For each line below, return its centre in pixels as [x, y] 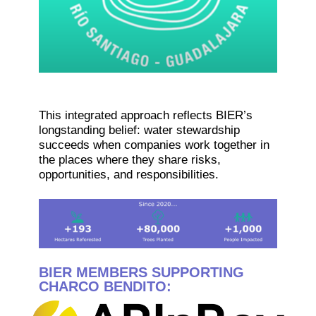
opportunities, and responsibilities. [128, 175]
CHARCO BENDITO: [105, 287]
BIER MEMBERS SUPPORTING [141, 273]
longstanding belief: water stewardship [139, 130]
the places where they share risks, [129, 160]
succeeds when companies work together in [154, 145]
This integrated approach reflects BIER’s [145, 116]
